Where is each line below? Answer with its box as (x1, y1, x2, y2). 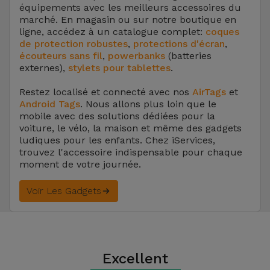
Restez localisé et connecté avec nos (19, 86, 192, 98)
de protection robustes (19, 38, 128, 49)
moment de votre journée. (19, 159, 141, 170)
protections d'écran (133, 38, 225, 49)
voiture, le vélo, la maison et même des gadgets (19, 122, 242, 134)
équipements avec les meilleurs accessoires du (19, 2, 241, 13)
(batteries (165, 50, 212, 61)
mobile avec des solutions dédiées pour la (19, 110, 215, 122)
